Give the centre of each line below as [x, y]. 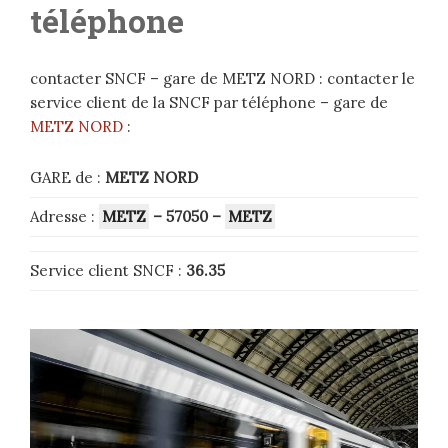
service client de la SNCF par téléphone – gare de [209, 103]
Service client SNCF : [108, 271]
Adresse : [64, 217]
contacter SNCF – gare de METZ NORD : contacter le [222, 79]
